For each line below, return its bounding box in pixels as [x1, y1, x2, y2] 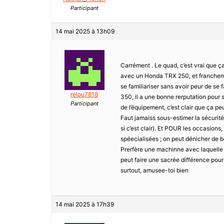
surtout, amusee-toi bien [120, 166, 188, 174]
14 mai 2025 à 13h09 [55, 27, 114, 35]
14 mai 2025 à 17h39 [55, 200, 114, 208]
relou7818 [70, 90, 98, 98]
